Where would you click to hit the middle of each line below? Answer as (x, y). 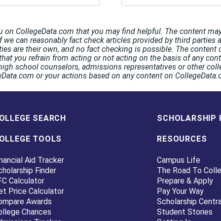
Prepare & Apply (185, 181)
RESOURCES (182, 139)
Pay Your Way (181, 191)
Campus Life (179, 160)
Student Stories (185, 212)
